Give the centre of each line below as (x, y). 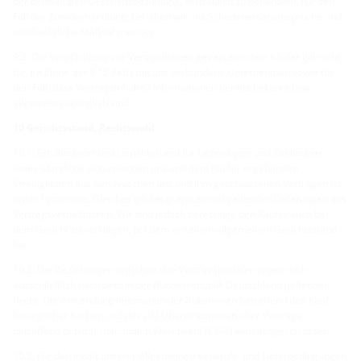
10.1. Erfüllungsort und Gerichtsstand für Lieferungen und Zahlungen (167, 152)
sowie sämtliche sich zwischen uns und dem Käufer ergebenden (156, 168)
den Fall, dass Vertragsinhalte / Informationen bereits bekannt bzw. (162, 87)
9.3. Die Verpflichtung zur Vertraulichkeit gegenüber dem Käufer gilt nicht (176, 56)
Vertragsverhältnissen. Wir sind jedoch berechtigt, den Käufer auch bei (170, 214)
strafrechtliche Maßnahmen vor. (85, 31)
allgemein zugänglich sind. (72, 102)
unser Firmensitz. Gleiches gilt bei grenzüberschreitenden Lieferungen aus (180, 198)
